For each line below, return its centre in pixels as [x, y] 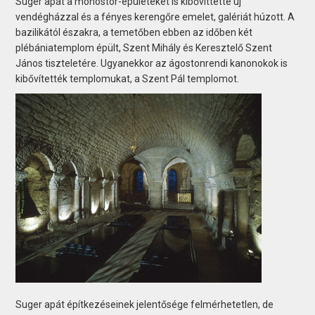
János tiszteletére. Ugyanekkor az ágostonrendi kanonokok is [152, 63]
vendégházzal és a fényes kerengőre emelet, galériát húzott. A [155, 17]
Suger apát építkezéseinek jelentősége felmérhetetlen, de [145, 304]
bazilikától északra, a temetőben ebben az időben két [134, 32]
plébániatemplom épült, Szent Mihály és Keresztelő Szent [144, 47]
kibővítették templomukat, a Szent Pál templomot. [128, 78]
